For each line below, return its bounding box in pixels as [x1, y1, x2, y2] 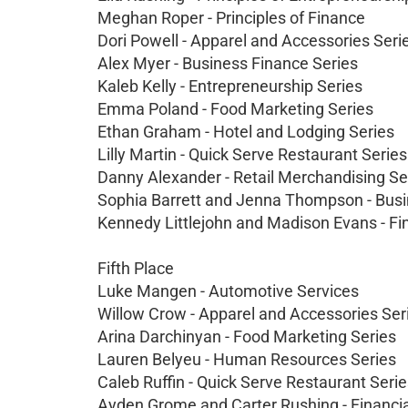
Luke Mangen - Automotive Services [97, 281, 359, 301]
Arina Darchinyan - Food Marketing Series [97, 327, 396, 346]
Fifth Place [97, 259, 174, 278]
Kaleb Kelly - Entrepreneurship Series [97, 76, 362, 96]
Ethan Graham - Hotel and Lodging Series [97, 122, 394, 141]
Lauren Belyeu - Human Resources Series [97, 350, 396, 369]
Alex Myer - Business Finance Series [97, 54, 358, 73]
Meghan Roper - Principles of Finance [97, 8, 365, 27]
